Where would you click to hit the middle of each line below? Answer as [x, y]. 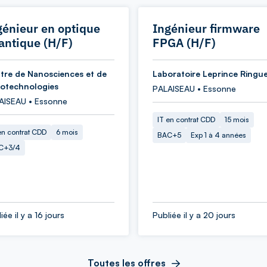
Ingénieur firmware [206, 28]
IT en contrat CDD [186, 119]
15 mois [237, 119]
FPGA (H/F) [184, 43]
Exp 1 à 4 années [218, 135]
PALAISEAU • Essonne [194, 89]
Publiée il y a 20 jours [194, 215]
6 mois [67, 132]
